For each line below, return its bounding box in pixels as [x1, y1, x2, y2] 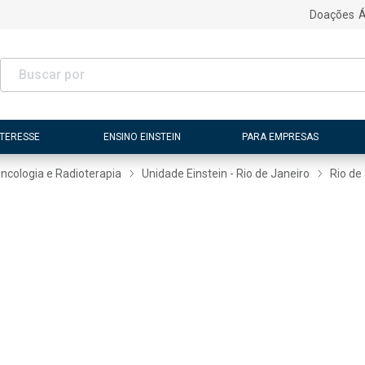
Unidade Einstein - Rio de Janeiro [142, 167, 310, 180]
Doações [309, 8, 354, 21]
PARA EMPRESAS [241, 130, 319, 143]
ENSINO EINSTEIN [103, 130, 182, 143]
